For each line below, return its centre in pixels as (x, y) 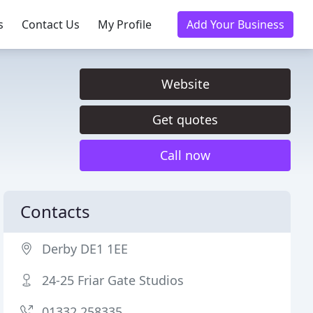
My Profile (125, 24)
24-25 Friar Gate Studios (113, 280)
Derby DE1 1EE (85, 249)
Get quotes (185, 119)
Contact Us (51, 24)
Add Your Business (235, 24)
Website (185, 84)
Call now (185, 155)
